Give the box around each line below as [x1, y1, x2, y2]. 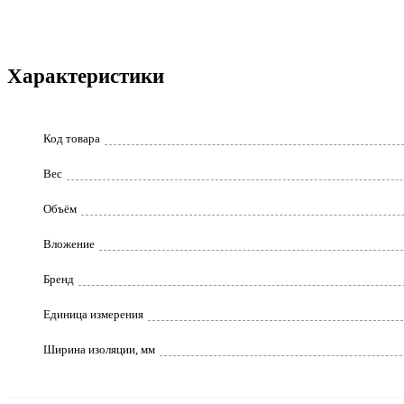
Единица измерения [43, 308, 143, 322]
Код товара [43, 132, 100, 146]
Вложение [43, 237, 95, 252]
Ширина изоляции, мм [43, 343, 155, 357]
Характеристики [7, 63, 164, 87]
